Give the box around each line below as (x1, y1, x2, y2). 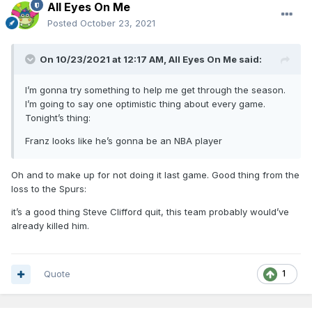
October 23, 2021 (80, 17, 155, 29)
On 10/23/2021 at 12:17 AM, (40, 54, 169, 65)
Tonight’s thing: (25, 112, 91, 124)
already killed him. (11, 220, 89, 232)
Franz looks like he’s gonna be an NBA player (25, 135, 222, 147)
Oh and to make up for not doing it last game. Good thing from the (11, 169, 299, 181)
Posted (47, 17, 80, 29)
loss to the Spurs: (11, 183, 86, 195)
